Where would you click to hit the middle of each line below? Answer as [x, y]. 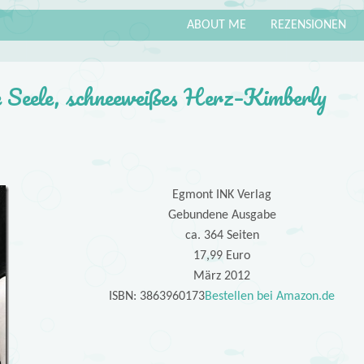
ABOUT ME [217, 25]
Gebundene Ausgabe [222, 216]
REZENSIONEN [308, 25]
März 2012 [222, 277]
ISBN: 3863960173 [157, 297]
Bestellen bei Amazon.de [270, 297]
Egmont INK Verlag [222, 195]
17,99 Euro [222, 256]
